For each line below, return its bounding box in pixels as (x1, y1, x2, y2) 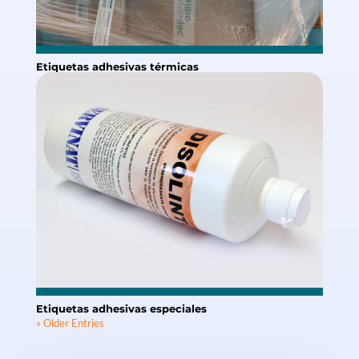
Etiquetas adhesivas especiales (35, 302, 207, 316)
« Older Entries (35, 317, 104, 330)
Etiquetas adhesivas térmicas (35, 60, 199, 74)
